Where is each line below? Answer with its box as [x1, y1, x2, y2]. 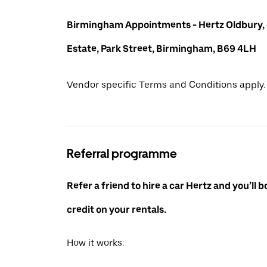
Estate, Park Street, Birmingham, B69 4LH [67, 42, 256, 54]
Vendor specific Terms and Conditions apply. [67, 79, 265, 91]
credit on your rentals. [67, 204, 166, 216]
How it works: [67, 237, 124, 249]
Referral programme [67, 147, 177, 162]
